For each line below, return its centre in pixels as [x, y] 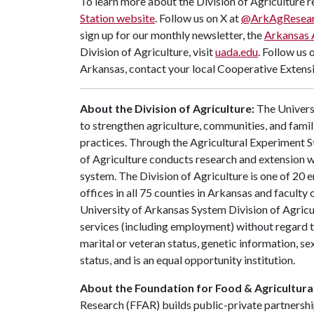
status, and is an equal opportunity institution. [187, 260]
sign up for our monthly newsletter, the [172, 35]
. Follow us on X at [198, 18]
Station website [117, 18]
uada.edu [237, 52]
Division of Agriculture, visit [148, 52]
